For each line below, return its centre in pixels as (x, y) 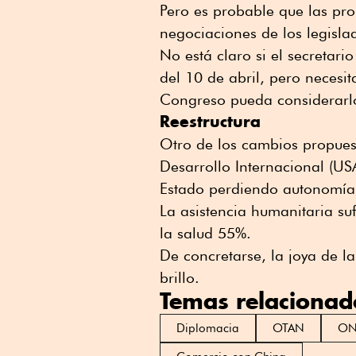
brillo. (180, 278)
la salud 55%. (205, 233)
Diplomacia (208, 329)
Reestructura (210, 122)
